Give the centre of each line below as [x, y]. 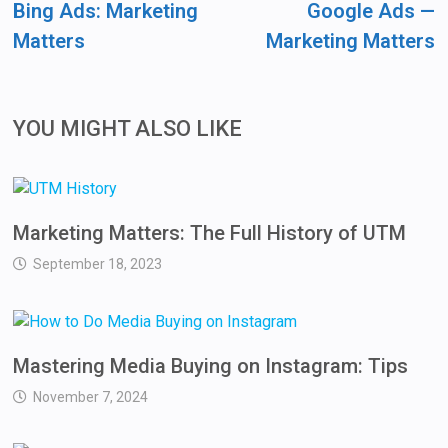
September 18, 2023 [98, 264]
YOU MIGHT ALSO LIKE [128, 129]
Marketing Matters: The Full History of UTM [210, 233]
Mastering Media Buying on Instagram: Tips [211, 366]
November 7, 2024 [91, 397]
